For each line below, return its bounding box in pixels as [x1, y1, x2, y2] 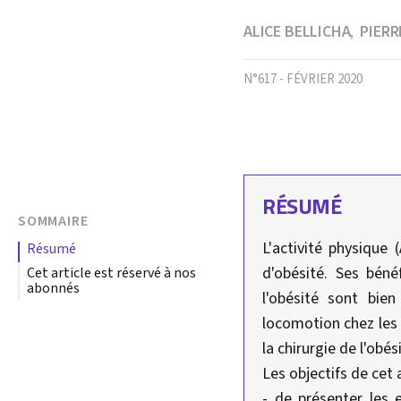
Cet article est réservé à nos [27, 262, 196, 283]
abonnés [27, 277, 80, 298]
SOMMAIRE [18, 210, 89, 231]
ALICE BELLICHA [243, 20, 351, 43]
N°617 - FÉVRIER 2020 [243, 70, 363, 89]
